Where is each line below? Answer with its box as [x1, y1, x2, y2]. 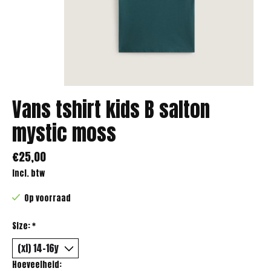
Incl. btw [12, 166, 45, 179]
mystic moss [12, 117, 116, 148]
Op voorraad [24, 191, 71, 204]
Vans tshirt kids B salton [12, 94, 210, 125]
